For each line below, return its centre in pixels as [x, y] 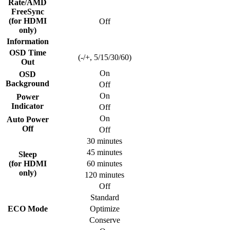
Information [27, 41]
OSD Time [27, 52]
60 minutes [104, 163]
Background [27, 83]
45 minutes [104, 152]
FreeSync [27, 11]
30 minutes [104, 141]
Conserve [104, 220]
